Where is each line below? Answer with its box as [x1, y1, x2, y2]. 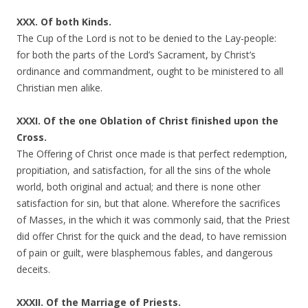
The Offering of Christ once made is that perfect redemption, [16, 147, 287, 160]
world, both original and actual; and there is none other [16, 180, 261, 193]
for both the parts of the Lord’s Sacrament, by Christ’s [16, 48, 256, 61]
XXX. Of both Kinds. [16, 15, 111, 28]
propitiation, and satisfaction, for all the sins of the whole [16, 164, 271, 177]
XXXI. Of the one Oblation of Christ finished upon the [16, 114, 278, 127]
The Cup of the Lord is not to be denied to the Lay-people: [16, 32, 276, 45]
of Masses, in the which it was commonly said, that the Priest [16, 213, 290, 226]
